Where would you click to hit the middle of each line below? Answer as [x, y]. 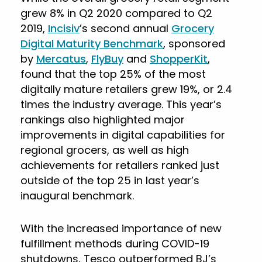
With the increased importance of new [121, 228]
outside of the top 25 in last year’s [110, 180]
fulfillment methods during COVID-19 [115, 244]
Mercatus [61, 59]
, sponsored [194, 44]
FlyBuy [107, 59]
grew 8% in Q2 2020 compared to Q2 [116, 13]
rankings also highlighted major [103, 120]
